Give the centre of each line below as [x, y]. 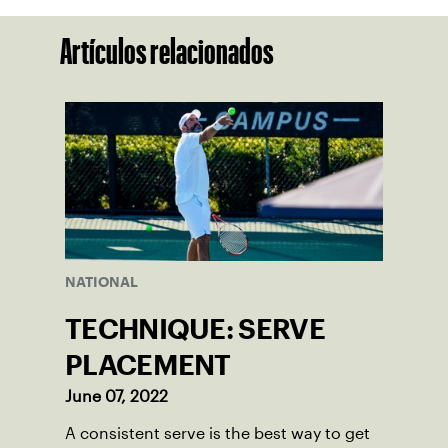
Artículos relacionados [167, 51]
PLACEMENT [148, 365]
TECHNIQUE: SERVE [195, 329]
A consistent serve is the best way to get [217, 434]
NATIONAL [101, 282]
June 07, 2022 [116, 397]
